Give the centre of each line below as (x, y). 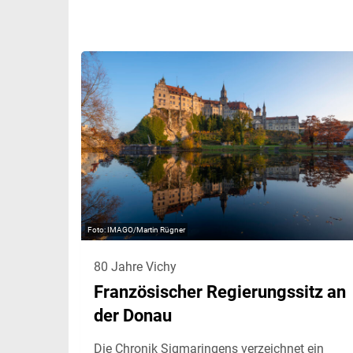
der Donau (133, 315)
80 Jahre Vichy (135, 266)
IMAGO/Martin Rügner (146, 229)
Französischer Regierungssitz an (220, 292)
